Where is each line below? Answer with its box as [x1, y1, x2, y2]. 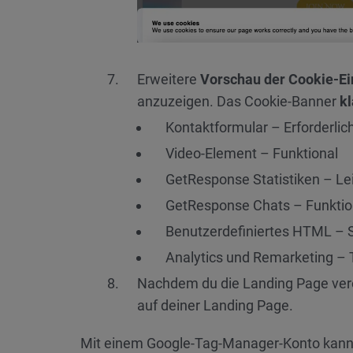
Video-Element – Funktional [165, 144, 338, 162]
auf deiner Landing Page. [137, 296, 293, 314]
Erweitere [137, 70, 200, 87]
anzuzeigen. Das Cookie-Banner [137, 92, 340, 110]
